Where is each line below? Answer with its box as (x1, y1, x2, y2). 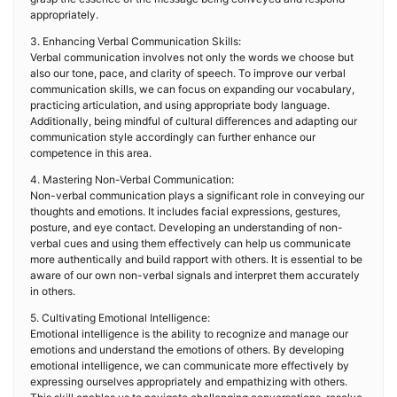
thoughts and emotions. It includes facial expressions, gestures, (30, 205, 340, 218)
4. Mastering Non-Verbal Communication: (30, 173, 234, 186)
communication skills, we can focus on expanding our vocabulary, (30, 82, 354, 96)
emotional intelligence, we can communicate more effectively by (30, 359, 349, 372)
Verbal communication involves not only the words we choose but (30, 51, 354, 64)
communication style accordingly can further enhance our (30, 130, 315, 144)
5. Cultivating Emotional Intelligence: (30, 311, 210, 324)
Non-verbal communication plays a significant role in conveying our (30, 189, 364, 202)
